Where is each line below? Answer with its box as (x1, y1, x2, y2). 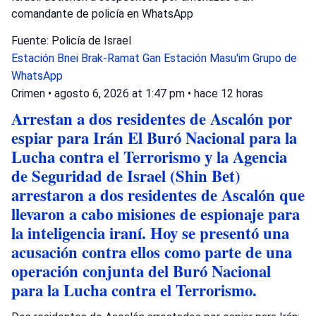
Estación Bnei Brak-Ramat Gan (11, 51, 164, 65)
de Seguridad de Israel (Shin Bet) (11, 164, 241, 188)
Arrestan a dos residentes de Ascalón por (11, 107, 292, 130)
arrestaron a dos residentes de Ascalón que (11, 183, 305, 207)
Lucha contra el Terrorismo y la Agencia (11, 145, 287, 169)
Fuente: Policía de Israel (11, 34, 131, 47)
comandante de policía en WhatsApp (11, 7, 193, 20)
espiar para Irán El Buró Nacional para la (11, 126, 297, 150)
